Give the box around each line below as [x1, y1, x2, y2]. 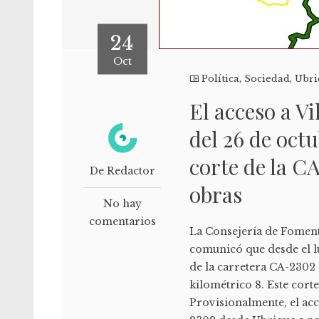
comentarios [88, 215, 156, 228]
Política [202, 73, 240, 85]
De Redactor [89, 164, 155, 177]
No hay [103, 197, 142, 210]
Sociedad [244, 73, 291, 85]
